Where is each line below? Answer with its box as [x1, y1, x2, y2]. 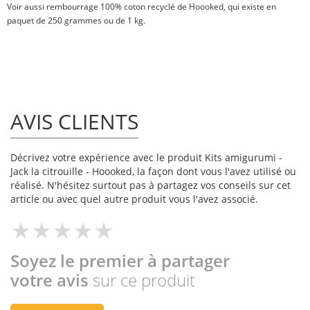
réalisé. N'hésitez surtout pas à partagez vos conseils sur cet [10, 179, 291, 192]
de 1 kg [116, 15, 143, 27]
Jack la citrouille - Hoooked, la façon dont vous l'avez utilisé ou [10, 165, 296, 179]
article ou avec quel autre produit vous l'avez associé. [10, 192, 258, 206]
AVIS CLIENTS [10, 107, 138, 136]
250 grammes [48, 15, 102, 27]
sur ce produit [93, 268, 195, 292]
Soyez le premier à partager [10, 249, 230, 273]
